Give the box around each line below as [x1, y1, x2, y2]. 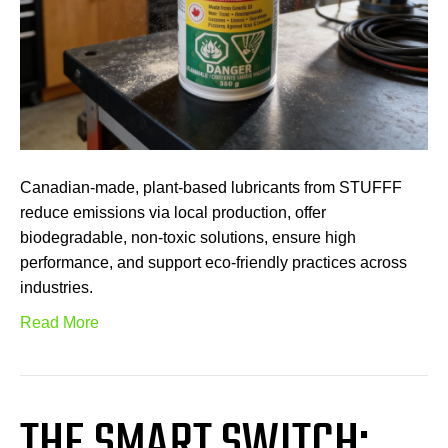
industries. [20, 279, 93, 297]
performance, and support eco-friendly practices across [20, 254, 407, 272]
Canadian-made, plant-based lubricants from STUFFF [20, 179, 402, 197]
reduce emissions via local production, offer [20, 204, 326, 222]
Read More [20, 314, 99, 332]
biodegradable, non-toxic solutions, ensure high [20, 229, 356, 247]
